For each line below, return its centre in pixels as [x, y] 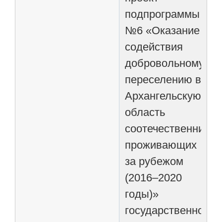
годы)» [142, 194]
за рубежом [154, 161]
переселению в [163, 79]
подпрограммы [163, 14]
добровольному [165, 63]
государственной [167, 210]
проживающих [161, 145]
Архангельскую [163, 96]
